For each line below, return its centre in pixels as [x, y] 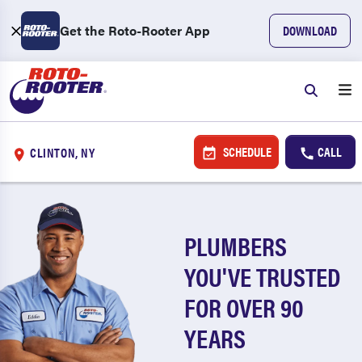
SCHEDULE [246, 152]
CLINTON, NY [63, 152]
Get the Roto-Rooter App [135, 30]
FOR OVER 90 [244, 307]
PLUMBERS [236, 245]
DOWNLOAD [310, 30]
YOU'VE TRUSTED [263, 276]
